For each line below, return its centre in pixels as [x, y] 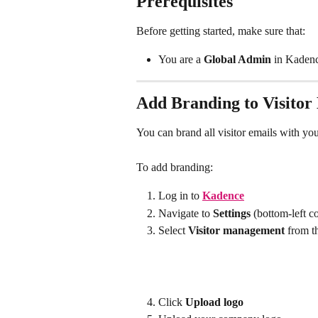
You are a [181, 60]
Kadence [223, 196]
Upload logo [214, 302]
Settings [232, 213]
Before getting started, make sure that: [221, 31]
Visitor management [236, 231]
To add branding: [175, 167]
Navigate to [186, 213]
